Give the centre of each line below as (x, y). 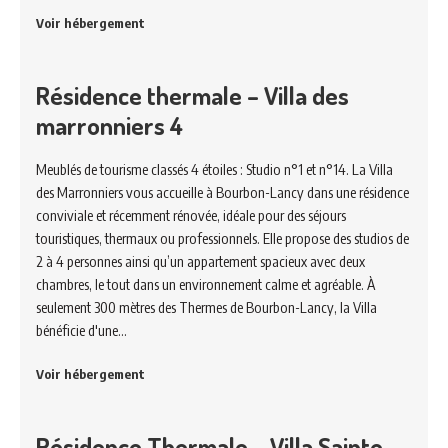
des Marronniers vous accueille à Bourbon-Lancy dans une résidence (222, 192)
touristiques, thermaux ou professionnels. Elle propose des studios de (222, 238)
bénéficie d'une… (81, 330)
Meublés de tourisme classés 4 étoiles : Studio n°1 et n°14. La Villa (214, 169)
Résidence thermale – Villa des (192, 95)
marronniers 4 (109, 125)
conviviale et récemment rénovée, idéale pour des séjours (191, 215)
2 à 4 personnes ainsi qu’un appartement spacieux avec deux (200, 261)
